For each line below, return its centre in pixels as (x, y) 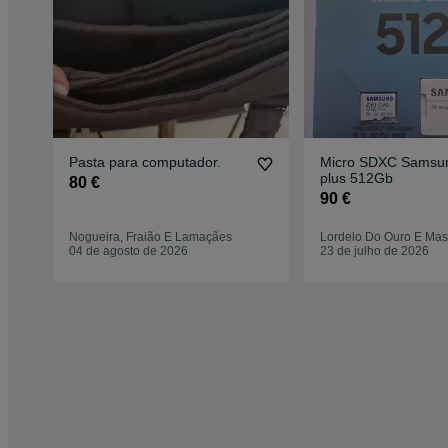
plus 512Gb (356, 178)
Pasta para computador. (145, 162)
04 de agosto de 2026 (128, 251)
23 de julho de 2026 (374, 251)
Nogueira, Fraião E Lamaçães (150, 237)
